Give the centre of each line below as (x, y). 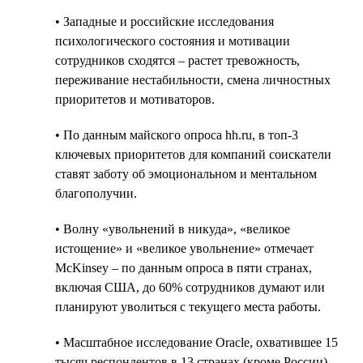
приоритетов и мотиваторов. (135, 99)
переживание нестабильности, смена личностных (193, 79)
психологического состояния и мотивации (173, 41)
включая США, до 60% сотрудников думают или (190, 287)
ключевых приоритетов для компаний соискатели (193, 154)
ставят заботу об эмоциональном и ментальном (186, 173)
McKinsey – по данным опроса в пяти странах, (184, 267)
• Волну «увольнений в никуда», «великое (173, 228)
